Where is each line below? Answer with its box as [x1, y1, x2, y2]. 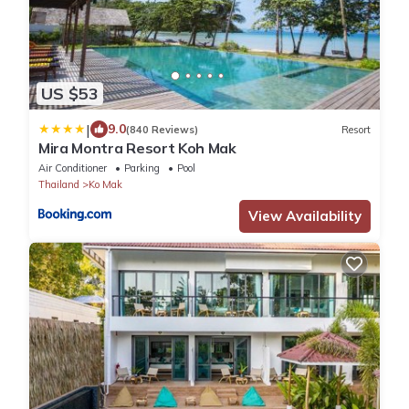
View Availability [248, 207, 362, 225]
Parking [124, 162, 160, 175]
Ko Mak [89, 178, 122, 192]
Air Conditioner [38, 162, 107, 175]
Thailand [38, 178, 79, 192]
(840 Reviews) [126, 122, 198, 136]
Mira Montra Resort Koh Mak [38, 139, 236, 158]
